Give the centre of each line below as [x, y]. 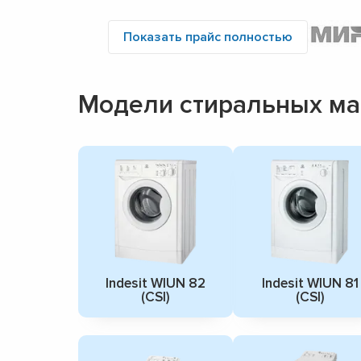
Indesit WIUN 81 [310, 283]
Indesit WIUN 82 [155, 283]
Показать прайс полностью [208, 37]
